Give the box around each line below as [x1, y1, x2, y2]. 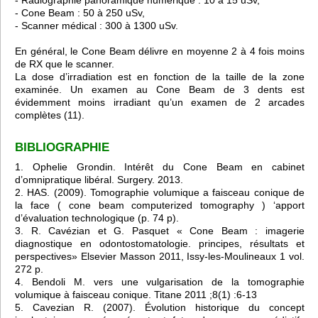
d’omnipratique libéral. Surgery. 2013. [15, 173, 183, 185]
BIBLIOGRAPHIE [15, 140, 109, 154]
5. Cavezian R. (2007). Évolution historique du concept [15, 301, 305, 313]
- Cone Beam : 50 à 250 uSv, [15, 7, 145, 19]
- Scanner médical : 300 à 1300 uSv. [15, 20, 178, 32]
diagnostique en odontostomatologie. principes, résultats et [15, 237, 305, 249]
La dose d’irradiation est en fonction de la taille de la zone [15, 71, 305, 83]
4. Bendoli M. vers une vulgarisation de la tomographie [15, 275, 305, 287]
